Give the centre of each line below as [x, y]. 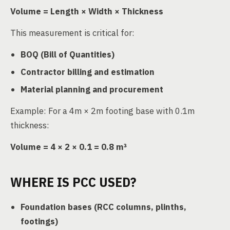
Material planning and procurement [92, 89]
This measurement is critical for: [72, 33]
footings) [39, 221]
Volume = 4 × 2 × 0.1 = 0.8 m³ [69, 147]
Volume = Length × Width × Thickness [87, 11]
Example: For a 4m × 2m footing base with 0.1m [102, 111]
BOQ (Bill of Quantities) [68, 54]
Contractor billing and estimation [88, 72]
